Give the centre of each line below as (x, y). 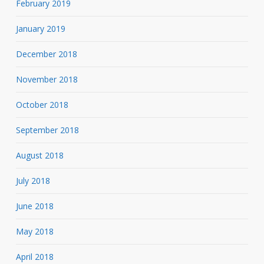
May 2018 (34, 231)
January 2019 (40, 28)
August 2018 (39, 155)
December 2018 (46, 54)
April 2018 (34, 256)
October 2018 (42, 104)
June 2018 (34, 206)
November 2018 (47, 79)
